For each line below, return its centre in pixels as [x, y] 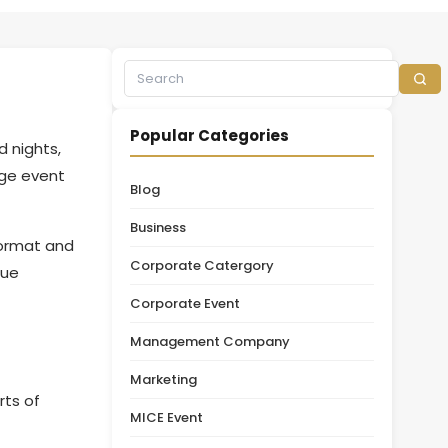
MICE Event [166, 417]
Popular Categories [209, 135]
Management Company [210, 341]
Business [158, 227]
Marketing [163, 379]
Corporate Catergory [202, 265]
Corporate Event [185, 303]
